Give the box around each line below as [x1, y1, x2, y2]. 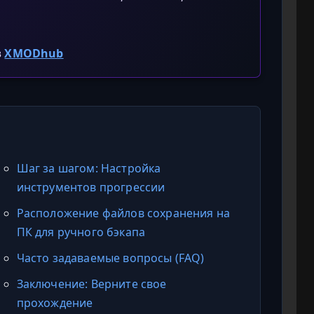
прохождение [16, 294, 93, 310]
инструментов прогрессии [16, 179, 165, 195]
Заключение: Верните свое [16, 275, 167, 292]
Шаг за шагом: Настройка [16, 160, 161, 176]
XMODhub [4, 45, 64, 61]
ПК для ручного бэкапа [16, 224, 146, 240]
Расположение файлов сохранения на [16, 205, 231, 221]
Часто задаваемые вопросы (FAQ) [16, 250, 205, 266]
